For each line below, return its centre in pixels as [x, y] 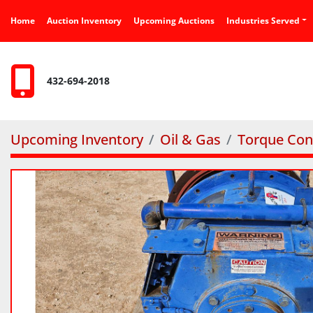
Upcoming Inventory [77, 139]
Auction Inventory [87, 20]
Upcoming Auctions [177, 20]
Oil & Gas [190, 139]
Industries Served [264, 20]
